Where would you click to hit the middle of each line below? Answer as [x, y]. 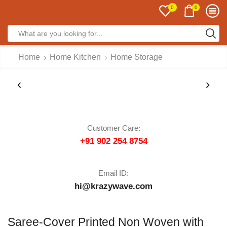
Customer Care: [113, 128]
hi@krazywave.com [113, 186]
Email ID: [113, 173]
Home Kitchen [75, 57]
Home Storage [137, 57]
